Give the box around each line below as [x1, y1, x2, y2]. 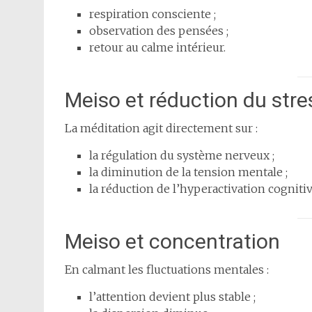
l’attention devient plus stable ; [89, 290, 256, 304]
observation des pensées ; [89, 24, 228, 38]
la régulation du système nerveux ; [89, 148, 274, 163]
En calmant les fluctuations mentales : [65, 263, 269, 277]
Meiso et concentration [65, 229, 280, 254]
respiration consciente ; [89, 7, 216, 22]
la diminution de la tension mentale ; [89, 165, 288, 180]
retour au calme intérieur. [89, 40, 226, 55]
